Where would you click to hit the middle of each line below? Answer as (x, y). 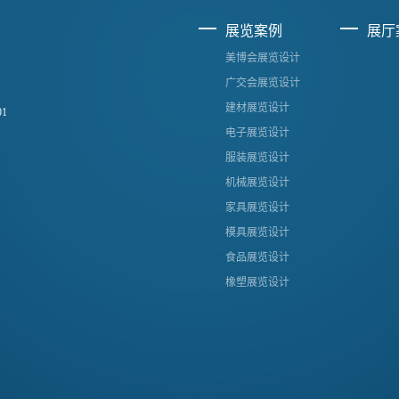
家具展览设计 (257, 208)
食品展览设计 (257, 258)
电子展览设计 (257, 133)
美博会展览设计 (263, 58)
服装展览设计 (257, 158)
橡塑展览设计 (257, 283)
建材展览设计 (257, 108)
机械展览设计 (257, 183)
